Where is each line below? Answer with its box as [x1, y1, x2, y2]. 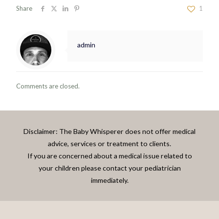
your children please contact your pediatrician [38, 163, 181, 172]
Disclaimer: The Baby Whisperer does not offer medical [23, 127, 196, 135]
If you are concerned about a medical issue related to [27, 151, 192, 160]
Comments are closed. [16, 82, 80, 90]
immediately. [90, 175, 129, 184]
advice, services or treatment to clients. [48, 139, 171, 148]
